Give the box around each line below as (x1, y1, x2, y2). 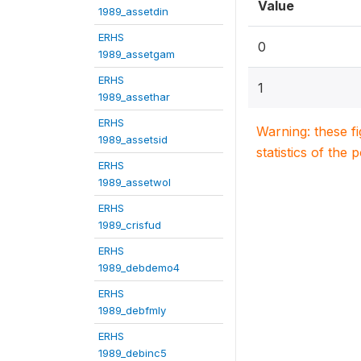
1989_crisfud (98, 218, 161, 231)
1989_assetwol (98, 175, 171, 189)
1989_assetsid (98, 132, 168, 146)
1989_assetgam (98, 47, 175, 60)
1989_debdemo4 (98, 260, 180, 274)
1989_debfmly (98, 303, 166, 317)
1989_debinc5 (98, 346, 167, 359)
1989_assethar (98, 89, 170, 103)
